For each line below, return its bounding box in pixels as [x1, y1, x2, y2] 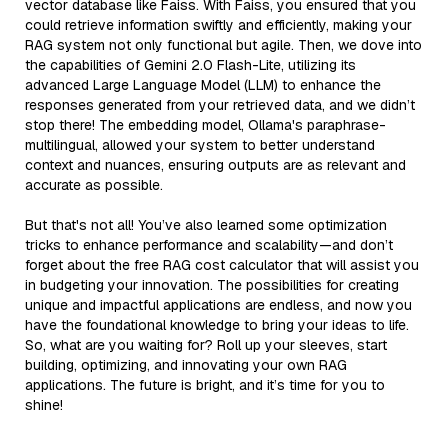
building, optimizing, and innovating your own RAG [25, 355, 347, 374]
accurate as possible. [25, 175, 163, 194]
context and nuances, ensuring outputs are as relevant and [25, 155, 406, 174]
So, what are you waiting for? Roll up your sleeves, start [25, 335, 387, 354]
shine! [25, 395, 63, 414]
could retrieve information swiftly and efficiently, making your [25, 15, 412, 34]
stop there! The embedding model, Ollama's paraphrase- [25, 115, 386, 134]
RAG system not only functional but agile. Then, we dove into [25, 35, 422, 54]
